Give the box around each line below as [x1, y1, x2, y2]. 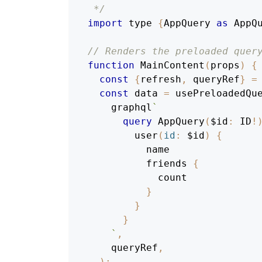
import [88, 18, 123, 29]
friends [146, 158, 187, 170]
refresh [140, 74, 181, 85]
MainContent [140, 60, 205, 71]
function [88, 60, 135, 71]
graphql [88, 102, 152, 113]
